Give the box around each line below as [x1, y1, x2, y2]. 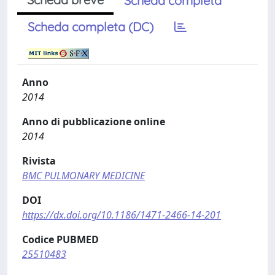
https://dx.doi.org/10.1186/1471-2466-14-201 [22, 208, 221, 222]
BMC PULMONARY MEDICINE [22, 169, 145, 182]
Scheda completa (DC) [28, 19, 153, 34]
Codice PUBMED [22, 233, 99, 246]
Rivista [22, 154, 56, 168]
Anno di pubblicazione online [22, 115, 165, 128]
